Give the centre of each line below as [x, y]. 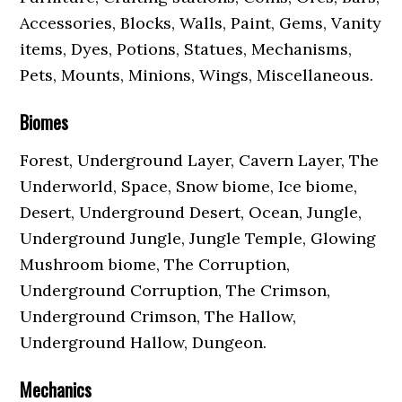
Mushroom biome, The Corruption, [155, 264]
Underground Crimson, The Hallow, [158, 316]
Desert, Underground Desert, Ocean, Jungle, [191, 212]
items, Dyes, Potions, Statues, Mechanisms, [186, 49]
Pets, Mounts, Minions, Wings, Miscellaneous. [197, 75]
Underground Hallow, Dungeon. [144, 342]
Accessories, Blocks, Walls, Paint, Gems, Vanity [201, 23]
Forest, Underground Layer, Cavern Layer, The [200, 160]
